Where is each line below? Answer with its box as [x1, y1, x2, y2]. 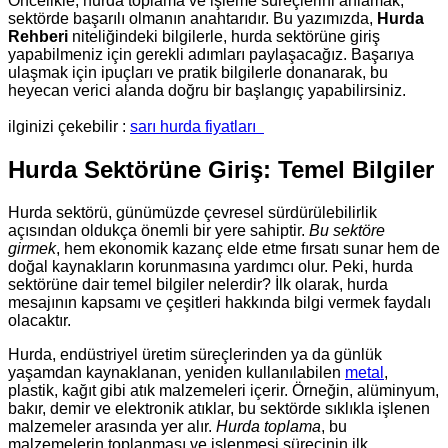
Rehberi [8, 27, 68, 45]
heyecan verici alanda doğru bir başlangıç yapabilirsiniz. [8, 81, 406, 99]
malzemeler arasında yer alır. [8, 417, 216, 435]
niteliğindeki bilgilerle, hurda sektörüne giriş [68, 27, 380, 45]
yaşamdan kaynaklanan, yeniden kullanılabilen [8, 363, 345, 381]
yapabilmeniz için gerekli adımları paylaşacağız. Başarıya [8, 45, 414, 63]
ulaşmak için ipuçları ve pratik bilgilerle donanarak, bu [8, 63, 388, 81]
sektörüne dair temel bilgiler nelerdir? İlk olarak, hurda [8, 275, 388, 293]
